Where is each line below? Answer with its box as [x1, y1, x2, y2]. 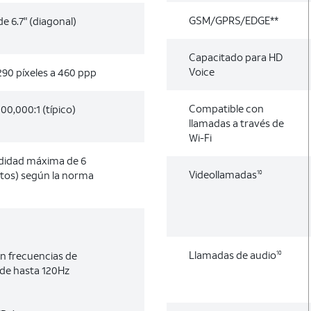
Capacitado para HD [189, 50, 283, 64]
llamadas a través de [189, 116, 284, 130]
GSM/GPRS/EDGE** [189, 13, 278, 27]
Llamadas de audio [189, 248, 276, 262]
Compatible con [189, 101, 264, 115]
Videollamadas [189, 167, 257, 181]
